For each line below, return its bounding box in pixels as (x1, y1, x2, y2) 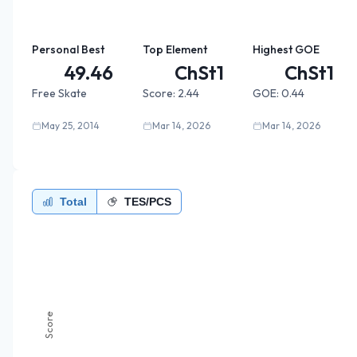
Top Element (142, 41, 207, 57)
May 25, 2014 (41, 119, 100, 131)
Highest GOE (253, 41, 320, 57)
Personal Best (32, 41, 104, 57)
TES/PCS (124, 194, 171, 208)
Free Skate (32, 85, 87, 100)
